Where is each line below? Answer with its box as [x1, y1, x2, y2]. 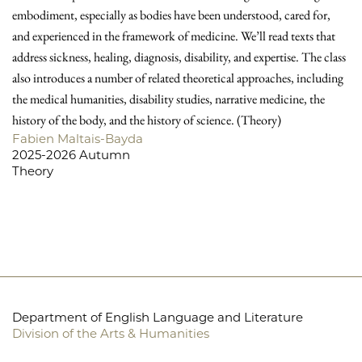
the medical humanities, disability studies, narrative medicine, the [12, 90, 325, 107]
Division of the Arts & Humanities [12, 325, 209, 341]
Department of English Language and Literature [12, 309, 303, 325]
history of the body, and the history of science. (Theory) [12, 111, 281, 128]
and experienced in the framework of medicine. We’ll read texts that [12, 27, 335, 44]
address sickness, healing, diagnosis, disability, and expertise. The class [12, 48, 346, 65]
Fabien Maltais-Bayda [12, 130, 143, 146]
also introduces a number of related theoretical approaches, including [12, 69, 343, 86]
